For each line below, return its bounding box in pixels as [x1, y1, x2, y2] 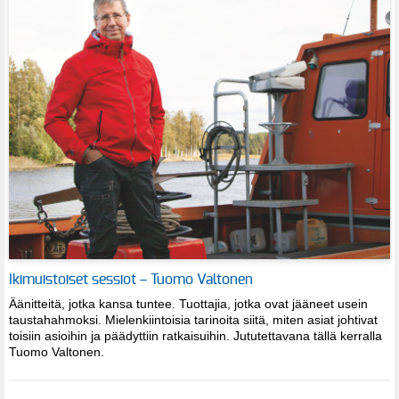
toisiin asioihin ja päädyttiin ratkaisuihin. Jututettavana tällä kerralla [9, 329, 382, 344]
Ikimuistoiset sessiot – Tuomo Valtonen [9, 273, 253, 288]
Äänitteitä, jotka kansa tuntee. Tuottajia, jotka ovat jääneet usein [9, 297, 368, 312]
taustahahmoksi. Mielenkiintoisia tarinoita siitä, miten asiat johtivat [9, 313, 378, 328]
